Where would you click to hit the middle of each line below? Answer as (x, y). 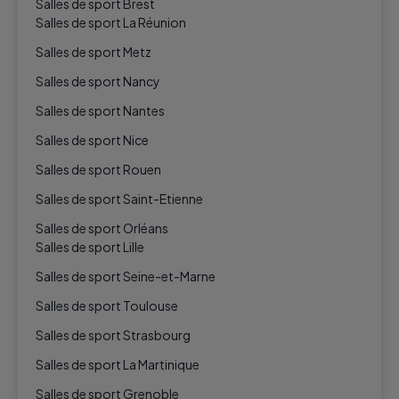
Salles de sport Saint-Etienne (119, 199)
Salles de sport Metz (94, 52)
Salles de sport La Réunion (111, 23)
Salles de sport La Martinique (118, 365)
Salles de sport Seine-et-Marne (126, 277)
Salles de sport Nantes (100, 111)
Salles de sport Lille (90, 247)
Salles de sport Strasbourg (113, 335)
